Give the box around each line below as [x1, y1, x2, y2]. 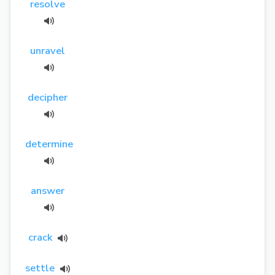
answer [31, 183, 65, 198]
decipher [28, 90, 68, 104]
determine [25, 136, 73, 151]
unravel [30, 43, 66, 58]
